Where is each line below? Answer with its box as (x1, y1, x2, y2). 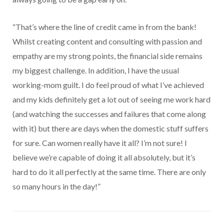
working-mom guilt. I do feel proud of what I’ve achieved (12, 80, 204, 90)
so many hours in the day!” (12, 181, 100, 191)
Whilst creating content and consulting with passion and (12, 36, 202, 46)
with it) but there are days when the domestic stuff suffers (12, 123, 208, 133)
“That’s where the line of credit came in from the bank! (12, 22, 196, 32)
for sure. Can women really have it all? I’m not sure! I (12, 138, 187, 148)
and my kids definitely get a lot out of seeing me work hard (12, 94, 210, 104)
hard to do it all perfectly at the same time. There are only (12, 167, 206, 177)
